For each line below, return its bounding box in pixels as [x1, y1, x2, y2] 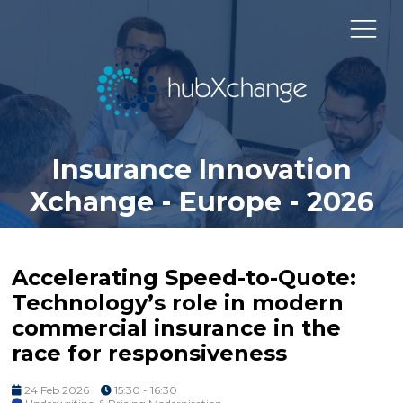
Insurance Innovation [51, 152, 352, 186]
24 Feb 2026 [22, 383, 89, 398]
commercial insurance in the [12, 314, 341, 341]
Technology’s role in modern [12, 289, 344, 316]
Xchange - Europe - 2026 [29, 184, 374, 219]
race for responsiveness [12, 339, 287, 366]
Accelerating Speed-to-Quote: [12, 264, 356, 291]
